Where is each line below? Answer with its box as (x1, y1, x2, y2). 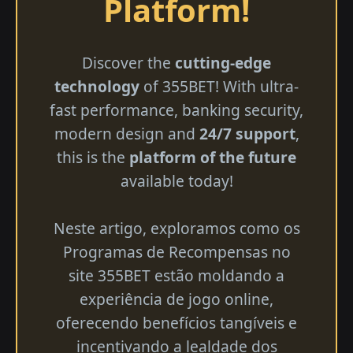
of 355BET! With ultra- (139, 75, 299, 97)
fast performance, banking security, (50, 98, 303, 121)
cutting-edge (175, 51, 271, 73)
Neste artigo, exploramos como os (53, 217, 300, 239)
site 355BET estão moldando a (69, 264, 284, 286)
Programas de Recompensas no (62, 240, 291, 262)
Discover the (82, 51, 175, 73)
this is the (57, 146, 129, 168)
